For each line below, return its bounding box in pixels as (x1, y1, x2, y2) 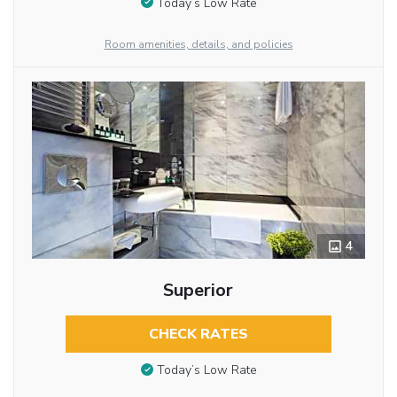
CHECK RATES (148, 323, 248, 344)
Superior (163, 277, 234, 302)
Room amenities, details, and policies (104, 36, 293, 51)
